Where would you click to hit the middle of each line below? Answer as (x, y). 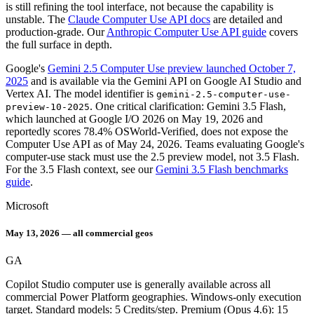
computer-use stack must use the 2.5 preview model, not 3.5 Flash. (152, 156)
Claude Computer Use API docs (139, 19)
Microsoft (27, 205)
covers (284, 32)
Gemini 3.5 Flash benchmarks (222, 169)
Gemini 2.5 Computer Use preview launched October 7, (172, 68)
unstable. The (35, 19)
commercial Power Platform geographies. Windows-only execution (153, 296)
